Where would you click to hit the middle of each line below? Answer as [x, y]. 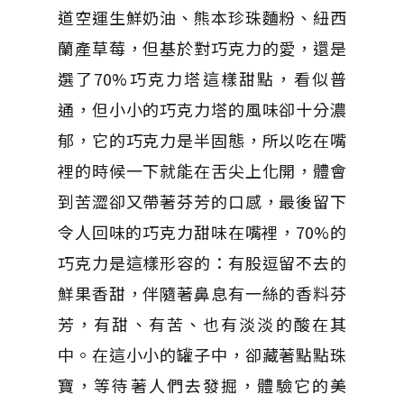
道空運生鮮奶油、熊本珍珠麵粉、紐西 [202, 17]
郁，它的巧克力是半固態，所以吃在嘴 [202, 139]
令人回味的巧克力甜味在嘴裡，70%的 [202, 231]
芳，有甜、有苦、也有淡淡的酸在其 [202, 323]
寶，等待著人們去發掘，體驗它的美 [202, 385]
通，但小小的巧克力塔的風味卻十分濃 [202, 109]
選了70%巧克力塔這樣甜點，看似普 [202, 78]
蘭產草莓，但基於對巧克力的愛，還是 [202, 47]
